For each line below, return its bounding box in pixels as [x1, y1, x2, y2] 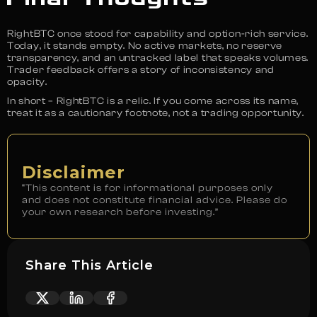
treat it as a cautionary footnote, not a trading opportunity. [7, 107, 304, 119]
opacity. [7, 76, 47, 88]
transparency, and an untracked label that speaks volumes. [7, 52, 309, 64]
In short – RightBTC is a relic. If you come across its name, [7, 95, 299, 107]
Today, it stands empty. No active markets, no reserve [7, 40, 283, 52]
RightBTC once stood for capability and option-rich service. [7, 28, 309, 40]
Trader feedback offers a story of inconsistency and [7, 64, 275, 76]
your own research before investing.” [22, 206, 219, 218]
